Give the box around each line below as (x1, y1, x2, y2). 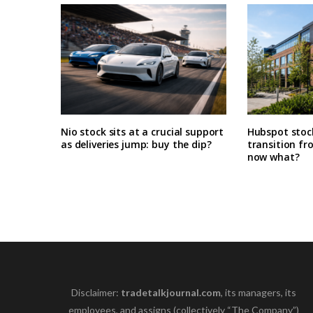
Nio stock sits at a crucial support (61, 124, 224, 138)
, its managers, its (221, 286, 297, 298)
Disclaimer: (71, 286, 122, 298)
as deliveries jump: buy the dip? (61, 137, 212, 151)
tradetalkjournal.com (121, 286, 221, 298)
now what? (247, 150, 300, 163)
